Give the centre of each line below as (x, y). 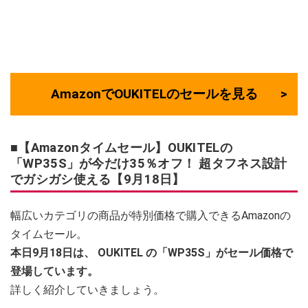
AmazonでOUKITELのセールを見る (154, 94)
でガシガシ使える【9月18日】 (98, 179)
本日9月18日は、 (53, 253)
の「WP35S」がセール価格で (219, 253)
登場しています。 (54, 271)
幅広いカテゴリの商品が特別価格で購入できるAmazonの (151, 216)
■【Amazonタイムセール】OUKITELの (121, 147)
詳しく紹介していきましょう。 (87, 290)
